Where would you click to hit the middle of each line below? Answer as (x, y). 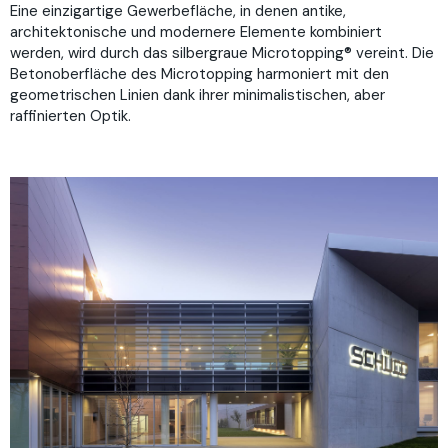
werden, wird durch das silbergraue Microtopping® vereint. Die (222, 53)
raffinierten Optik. (70, 116)
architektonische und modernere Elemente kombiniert (196, 32)
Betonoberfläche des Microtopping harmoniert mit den (199, 74)
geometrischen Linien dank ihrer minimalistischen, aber (197, 95)
